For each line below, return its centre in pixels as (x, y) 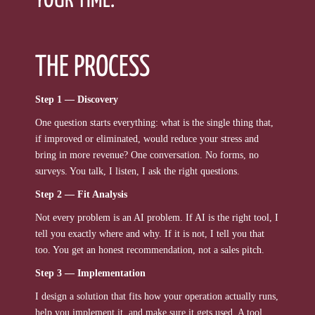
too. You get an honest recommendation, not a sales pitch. (150, 250)
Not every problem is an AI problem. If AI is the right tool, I (157, 218)
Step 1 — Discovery (77, 99)
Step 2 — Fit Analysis (81, 194)
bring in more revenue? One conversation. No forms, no (147, 155)
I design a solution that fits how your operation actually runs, (157, 296)
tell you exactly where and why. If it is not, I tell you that (150, 234)
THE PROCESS (92, 68)
